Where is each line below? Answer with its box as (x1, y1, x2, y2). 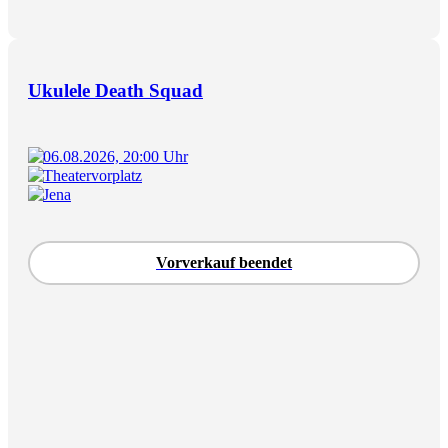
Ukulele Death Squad (28, 79, 203, 101)
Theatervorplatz (43, 166, 142, 184)
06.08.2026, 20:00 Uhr (43, 147, 188, 165)
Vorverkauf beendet (156, 253, 292, 271)
